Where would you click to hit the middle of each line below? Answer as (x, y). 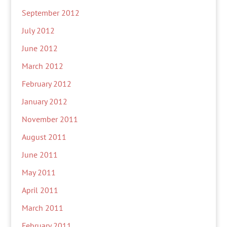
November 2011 (50, 119)
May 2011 (39, 172)
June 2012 (40, 48)
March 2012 (42, 66)
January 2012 (44, 101)
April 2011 (40, 190)
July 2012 (38, 30)
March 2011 (42, 208)
